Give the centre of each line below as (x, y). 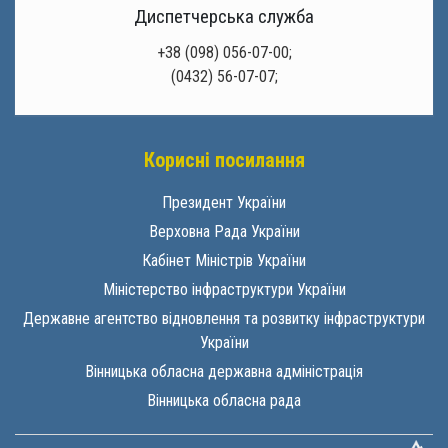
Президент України (224, 202)
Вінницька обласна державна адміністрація (224, 371)
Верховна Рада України (224, 231)
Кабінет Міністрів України (224, 260)
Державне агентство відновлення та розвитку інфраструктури (224, 318)
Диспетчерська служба (224, 16)
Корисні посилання (224, 159)
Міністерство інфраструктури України (224, 289)
